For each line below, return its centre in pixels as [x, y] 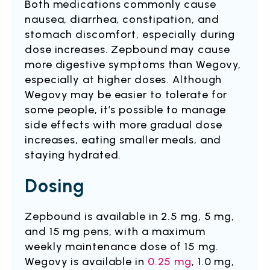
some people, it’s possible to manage [126, 110]
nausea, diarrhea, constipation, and [122, 19]
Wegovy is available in [86, 262]
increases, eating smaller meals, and [123, 140]
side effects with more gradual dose [124, 125]
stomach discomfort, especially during [130, 34]
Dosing [55, 186]
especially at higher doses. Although [124, 80]
